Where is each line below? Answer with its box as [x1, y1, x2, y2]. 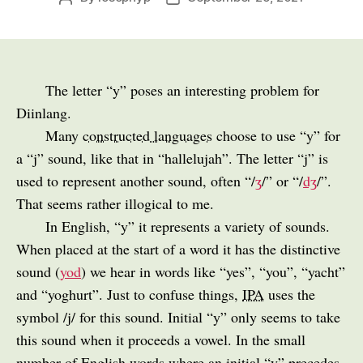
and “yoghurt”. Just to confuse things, [16, 284, 242, 304]
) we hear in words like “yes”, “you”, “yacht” [81, 261, 345, 281]
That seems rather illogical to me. [16, 193, 214, 213]
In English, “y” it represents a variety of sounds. [45, 216, 330, 236]
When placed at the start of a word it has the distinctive [16, 238, 340, 258]
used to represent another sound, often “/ [16, 170, 255, 190]
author [65, 7, 103, 23]
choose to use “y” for [212, 125, 340, 145]
